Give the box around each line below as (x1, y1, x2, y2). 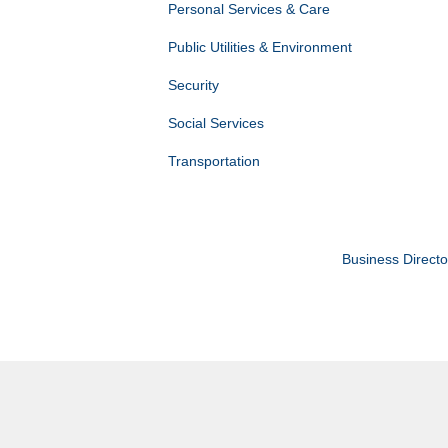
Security (167, 77, 219, 94)
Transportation (167, 153, 260, 170)
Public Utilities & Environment (167, 39, 352, 56)
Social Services (167, 115, 264, 132)
